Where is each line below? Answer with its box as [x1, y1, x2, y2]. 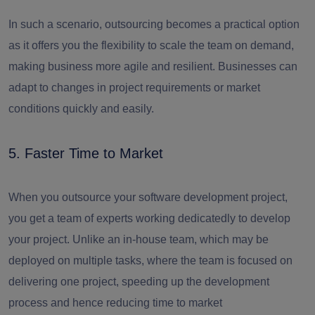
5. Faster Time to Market [8, 145, 163, 161]
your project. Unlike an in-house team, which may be [8, 233, 269, 245]
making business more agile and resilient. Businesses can [8, 60, 297, 72]
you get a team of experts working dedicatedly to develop [8, 212, 290, 224]
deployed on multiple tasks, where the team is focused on [8, 254, 292, 266]
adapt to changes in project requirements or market [8, 81, 260, 94]
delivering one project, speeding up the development [8, 275, 269, 288]
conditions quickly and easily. [8, 102, 154, 115]
